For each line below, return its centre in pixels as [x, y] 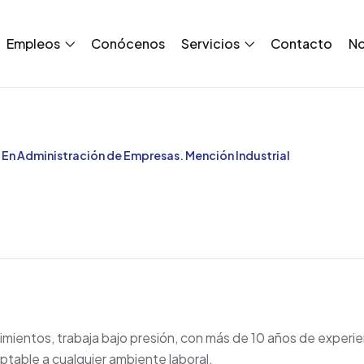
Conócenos [128, 43]
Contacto [301, 43]
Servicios [212, 43]
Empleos [35, 43]
